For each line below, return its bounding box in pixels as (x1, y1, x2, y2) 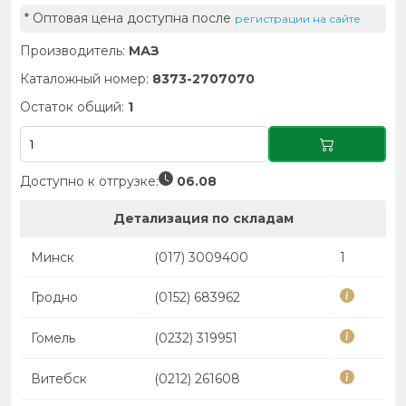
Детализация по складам (112, 210, 294, 227)
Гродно (31, 289, 78, 305)
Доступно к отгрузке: (20, 172, 159, 189)
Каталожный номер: (20, 71, 152, 87)
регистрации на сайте (235, 12, 361, 25)
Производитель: (20, 43, 129, 59)
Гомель (31, 330, 75, 346)
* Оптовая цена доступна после (24, 10, 235, 26)
